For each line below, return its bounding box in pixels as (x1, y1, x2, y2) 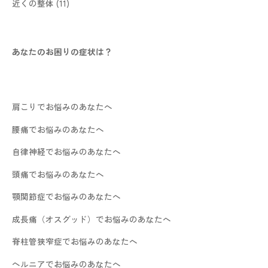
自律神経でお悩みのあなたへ (12, 145, 121, 158)
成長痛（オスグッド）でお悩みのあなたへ (12, 212, 171, 225)
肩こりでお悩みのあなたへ (12, 100, 112, 113)
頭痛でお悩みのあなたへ (12, 167, 104, 180)
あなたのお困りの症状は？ (12, 45, 112, 58)
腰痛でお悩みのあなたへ (12, 123, 104, 135)
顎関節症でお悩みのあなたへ (12, 190, 121, 203)
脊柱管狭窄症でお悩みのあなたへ (12, 235, 138, 248)
